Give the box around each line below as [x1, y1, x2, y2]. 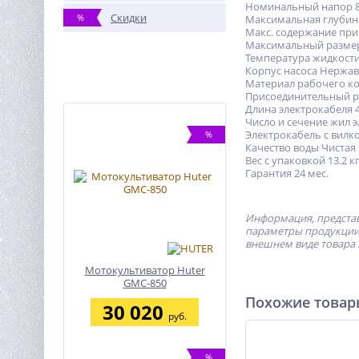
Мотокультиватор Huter [84, 263, 205, 277]
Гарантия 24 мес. [245, 166, 329, 180]
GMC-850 [123, 276, 167, 290]
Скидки [111, 10, 147, 25]
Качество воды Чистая [245, 140, 356, 155]
